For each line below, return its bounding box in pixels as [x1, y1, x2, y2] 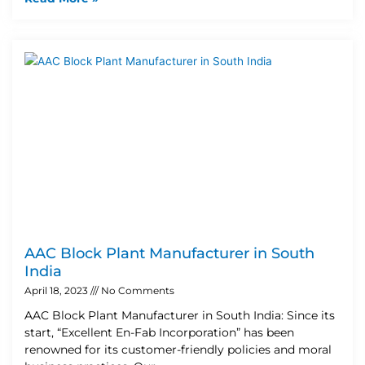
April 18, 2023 [24, 284, 90, 297]
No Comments [99, 284, 174, 297]
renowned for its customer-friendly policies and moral [24, 341, 332, 357]
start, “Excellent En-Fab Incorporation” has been [24, 324, 294, 340]
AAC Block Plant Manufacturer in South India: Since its [24, 307, 335, 323]
